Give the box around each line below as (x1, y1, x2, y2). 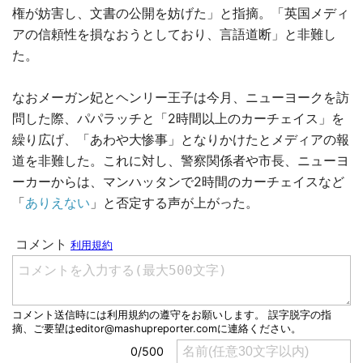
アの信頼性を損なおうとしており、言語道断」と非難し (12, 26, 336, 43)
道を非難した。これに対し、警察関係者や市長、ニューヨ (12, 152, 349, 169)
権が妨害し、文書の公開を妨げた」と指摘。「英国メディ (12, 5, 349, 22)
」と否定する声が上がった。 (90, 194, 258, 211)
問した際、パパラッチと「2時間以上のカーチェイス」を (12, 110, 344, 127)
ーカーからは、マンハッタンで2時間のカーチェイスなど (12, 173, 344, 190)
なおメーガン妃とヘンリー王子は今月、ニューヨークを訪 (12, 89, 349, 106)
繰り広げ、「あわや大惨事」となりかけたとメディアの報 (12, 131, 349, 148)
